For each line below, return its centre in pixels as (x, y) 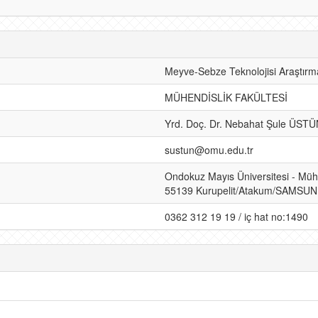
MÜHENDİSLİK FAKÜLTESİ (226, 97)
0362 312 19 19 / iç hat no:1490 (236, 216)
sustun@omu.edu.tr (209, 150)
